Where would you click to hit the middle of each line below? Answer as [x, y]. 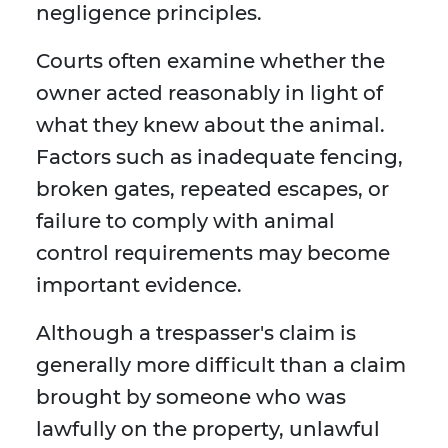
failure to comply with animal [185, 221]
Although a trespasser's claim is [196, 333]
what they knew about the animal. [210, 125]
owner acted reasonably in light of [209, 93]
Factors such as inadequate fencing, [219, 157]
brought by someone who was [191, 397]
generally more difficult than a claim [221, 365]
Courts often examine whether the [210, 61]
